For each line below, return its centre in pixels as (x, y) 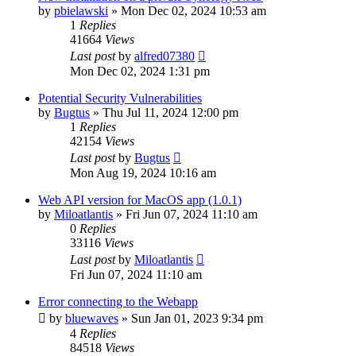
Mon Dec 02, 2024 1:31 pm (140, 71)
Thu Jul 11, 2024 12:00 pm (170, 112)
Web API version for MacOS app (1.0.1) (140, 199)
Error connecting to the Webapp (118, 301)
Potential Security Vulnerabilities (120, 98)
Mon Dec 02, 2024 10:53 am (193, 10)
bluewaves (92, 318)
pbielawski (81, 10)
